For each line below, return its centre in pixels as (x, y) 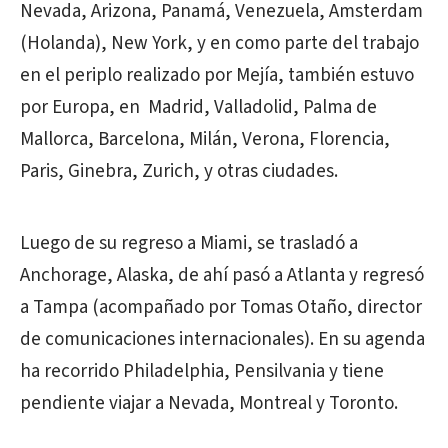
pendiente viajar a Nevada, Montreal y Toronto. (209, 403)
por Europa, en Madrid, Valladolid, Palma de (198, 107)
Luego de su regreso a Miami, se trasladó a (189, 243)
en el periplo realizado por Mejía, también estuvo (217, 75)
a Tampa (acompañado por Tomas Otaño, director (221, 307)
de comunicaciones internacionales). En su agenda (222, 339)
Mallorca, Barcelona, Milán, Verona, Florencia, (205, 139)
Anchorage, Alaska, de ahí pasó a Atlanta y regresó (222, 275)
